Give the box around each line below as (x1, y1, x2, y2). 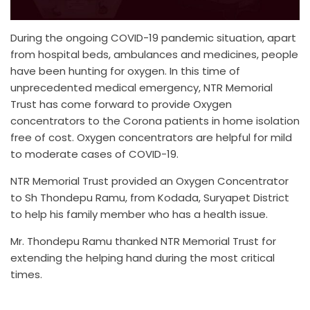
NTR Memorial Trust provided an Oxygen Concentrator (10, 173, 289, 188)
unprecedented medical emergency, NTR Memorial (10, 80, 273, 95)
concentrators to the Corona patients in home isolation (10, 113, 300, 128)
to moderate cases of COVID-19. (10, 146, 179, 161)
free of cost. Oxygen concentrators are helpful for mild (10, 129, 292, 145)
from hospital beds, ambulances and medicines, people (10, 46, 298, 62)
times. (10, 266, 42, 282)
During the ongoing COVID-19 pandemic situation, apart (10, 30, 296, 45)
